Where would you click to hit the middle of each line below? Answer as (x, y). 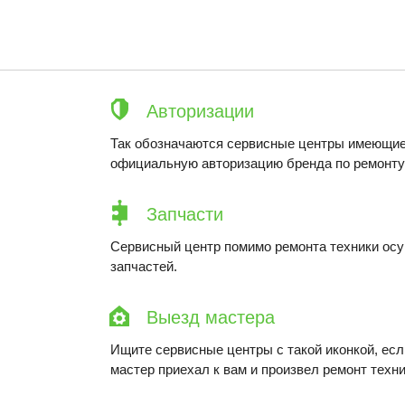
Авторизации (200, 111)
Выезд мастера (211, 317)
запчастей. (144, 266)
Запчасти (185, 214)
